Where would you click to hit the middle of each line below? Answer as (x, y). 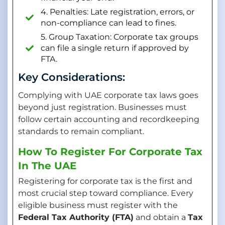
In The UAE (47, 166)
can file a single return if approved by (115, 48)
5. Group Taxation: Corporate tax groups (120, 37)
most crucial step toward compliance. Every (106, 193)
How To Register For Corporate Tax (110, 152)
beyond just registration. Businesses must (102, 107)
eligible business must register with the (98, 205)
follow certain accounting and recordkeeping (109, 119)
